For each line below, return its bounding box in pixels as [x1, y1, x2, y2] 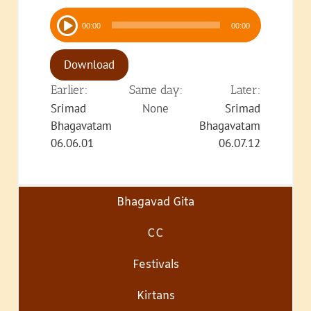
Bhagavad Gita [117, 194, 194, 210]
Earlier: [51, 82, 87, 96]
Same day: [128, 82, 183, 96]
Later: [230, 82, 260, 96]
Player [49, 24, 81, 40]
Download [64, 56, 115, 72]
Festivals [132, 257, 179, 272]
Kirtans [136, 288, 175, 303]
